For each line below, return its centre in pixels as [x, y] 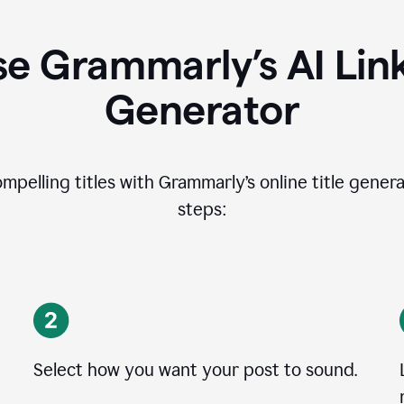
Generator [202, 110]
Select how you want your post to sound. [196, 370]
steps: [202, 209]
